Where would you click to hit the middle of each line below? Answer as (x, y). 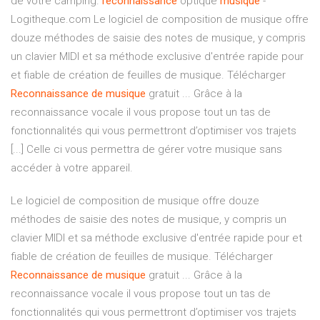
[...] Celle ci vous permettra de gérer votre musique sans (146, 150)
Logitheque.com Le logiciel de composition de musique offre (160, 20)
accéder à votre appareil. (72, 168)
